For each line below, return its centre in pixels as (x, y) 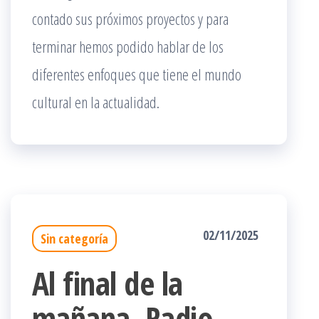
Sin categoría (74, 239)
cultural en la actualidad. (96, 102)
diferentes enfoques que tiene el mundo (137, 74)
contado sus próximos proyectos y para (130, 19)
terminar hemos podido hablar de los (128, 46)
